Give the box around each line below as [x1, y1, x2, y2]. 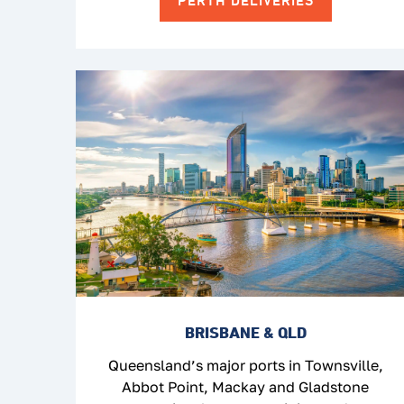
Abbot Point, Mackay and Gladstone [122, 377, 369, 396]
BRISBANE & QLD [184, 322, 307, 342]
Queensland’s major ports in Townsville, [107, 355, 383, 374]
